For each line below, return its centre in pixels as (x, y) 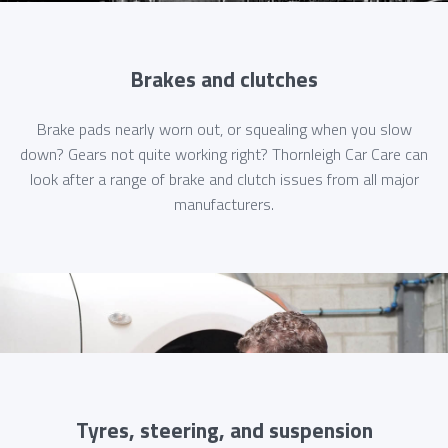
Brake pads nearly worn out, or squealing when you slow (224, 128)
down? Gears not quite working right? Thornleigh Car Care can (224, 153)
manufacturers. (224, 203)
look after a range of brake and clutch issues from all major (224, 178)
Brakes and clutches (224, 79)
